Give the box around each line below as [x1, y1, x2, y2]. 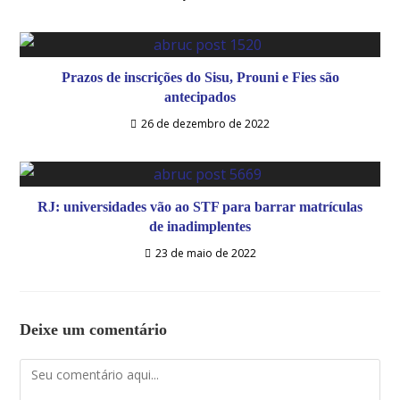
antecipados [164, 89, 236, 104]
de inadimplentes [149, 219, 251, 234]
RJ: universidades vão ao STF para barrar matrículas [37, 199, 362, 214]
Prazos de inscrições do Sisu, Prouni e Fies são [61, 70, 339, 85]
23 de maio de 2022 [154, 246, 256, 261]
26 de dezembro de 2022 [141, 116, 270, 131]
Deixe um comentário [20, 321, 168, 338]
